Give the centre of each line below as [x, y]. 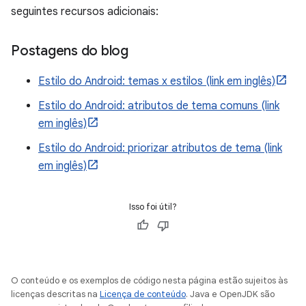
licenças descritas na [55, 294]
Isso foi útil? [153, 207]
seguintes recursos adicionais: [85, 12]
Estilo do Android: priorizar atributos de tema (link [160, 149]
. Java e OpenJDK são [230, 294]
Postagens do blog [70, 51]
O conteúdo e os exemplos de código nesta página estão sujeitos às [149, 281]
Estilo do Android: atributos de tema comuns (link [159, 106]
